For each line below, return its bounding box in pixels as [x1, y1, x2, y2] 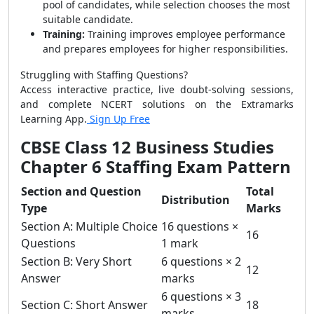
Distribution [161, 192, 230, 207]
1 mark [161, 235, 198, 251]
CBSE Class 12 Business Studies [20, 135, 274, 158]
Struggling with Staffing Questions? [20, 68, 188, 81]
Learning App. [20, 112, 87, 125]
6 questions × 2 [161, 254, 241, 269]
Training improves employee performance [85, 27, 285, 41]
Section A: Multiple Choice [21, 219, 158, 234]
